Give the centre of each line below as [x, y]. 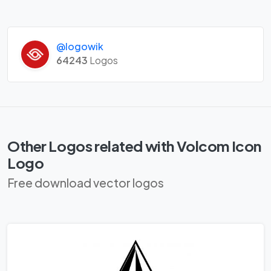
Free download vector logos [86, 183]
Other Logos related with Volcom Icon [134, 146]
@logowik [80, 47]
